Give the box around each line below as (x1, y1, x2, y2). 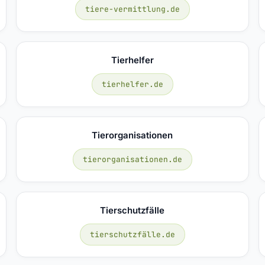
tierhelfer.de (101, 79, 163, 89)
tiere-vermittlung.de (85, 4, 180, 14)
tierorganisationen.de (82, 154, 182, 164)
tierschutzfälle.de (89, 229, 175, 240)
